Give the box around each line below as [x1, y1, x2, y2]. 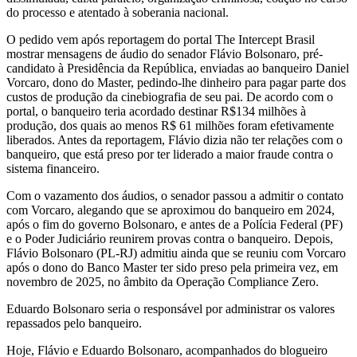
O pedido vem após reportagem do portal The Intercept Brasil [6, 33, 315, 47]
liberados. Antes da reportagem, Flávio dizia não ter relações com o [6, 133, 343, 147]
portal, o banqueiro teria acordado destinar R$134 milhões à [6, 104, 306, 119]
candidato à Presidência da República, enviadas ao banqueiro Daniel [6, 61, 349, 76]
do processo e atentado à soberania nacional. [6, 6, 232, 20]
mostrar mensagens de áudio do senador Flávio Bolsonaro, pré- [6, 47, 323, 61]
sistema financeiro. [6, 162, 103, 176]
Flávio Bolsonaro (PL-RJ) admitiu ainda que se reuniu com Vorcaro [6, 246, 346, 261]
